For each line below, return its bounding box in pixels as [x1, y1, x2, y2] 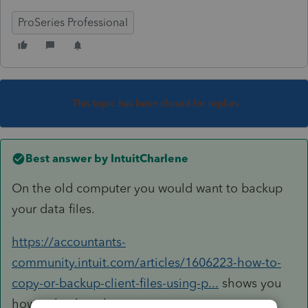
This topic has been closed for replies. [72, 97, 241, 109]
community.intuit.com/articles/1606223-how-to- [12, 254, 281, 270]
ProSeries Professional [18, 15, 128, 29]
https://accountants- [12, 234, 126, 250]
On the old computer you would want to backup [12, 180, 283, 196]
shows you [219, 275, 281, 291]
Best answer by [25, 151, 108, 165]
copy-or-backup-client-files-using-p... [12, 275, 219, 291]
